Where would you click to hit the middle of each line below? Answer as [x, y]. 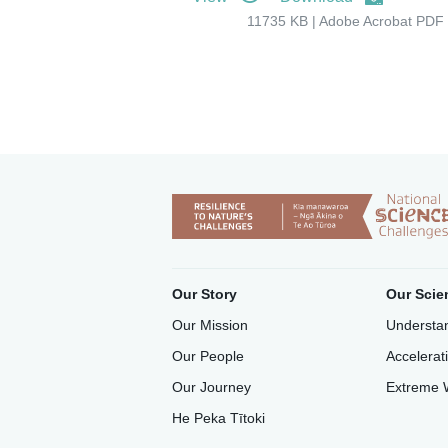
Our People [208, 356]
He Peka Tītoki [218, 418]
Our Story [204, 294]
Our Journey [211, 387]
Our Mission [210, 325]
